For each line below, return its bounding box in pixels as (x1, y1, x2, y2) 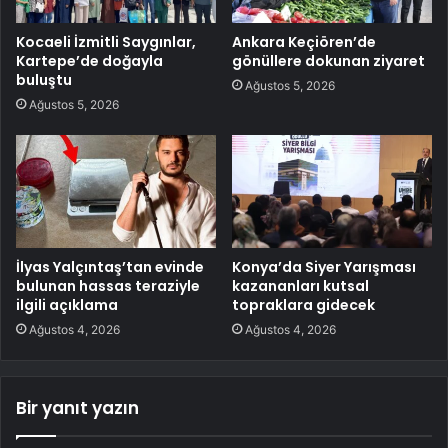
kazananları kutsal (232, 276, 369, 297)
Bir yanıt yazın (16, 396, 139, 421)
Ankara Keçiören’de (232, 32, 376, 53)
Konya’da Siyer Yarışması (232, 257, 416, 278)
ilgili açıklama (16, 295, 118, 316)
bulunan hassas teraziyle (16, 276, 200, 297)
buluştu (16, 70, 72, 91)
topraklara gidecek (232, 295, 375, 316)
